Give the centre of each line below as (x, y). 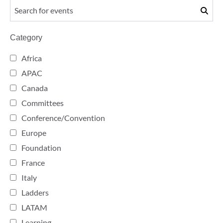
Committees (43, 103)
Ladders (35, 193)
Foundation (41, 148)
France (33, 163)
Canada (35, 88)
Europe (34, 133)
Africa (32, 58)
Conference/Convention (63, 118)
